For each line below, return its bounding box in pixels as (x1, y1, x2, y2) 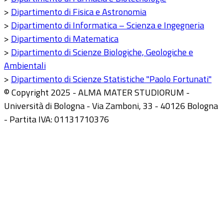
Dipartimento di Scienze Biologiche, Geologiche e (11, 45, 193, 59)
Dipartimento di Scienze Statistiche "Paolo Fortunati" (11, 72, 212, 86)
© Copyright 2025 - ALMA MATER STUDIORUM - (4, 86, 190, 100)
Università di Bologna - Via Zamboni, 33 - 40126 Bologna (4, 99, 218, 113)
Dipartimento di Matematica (11, 32, 118, 46)
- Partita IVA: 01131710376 (4, 112, 109, 126)
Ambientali (4, 59, 46, 73)
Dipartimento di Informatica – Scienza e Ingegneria (11, 18, 204, 32)
